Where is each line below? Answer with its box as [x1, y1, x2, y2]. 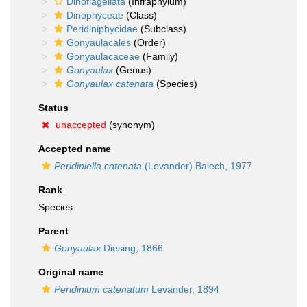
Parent [38, 225, 69, 236]
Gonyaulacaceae [66, 51, 140, 62]
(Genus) [113, 64, 151, 75]
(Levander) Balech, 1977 [142, 160, 252, 171]
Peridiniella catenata [54, 160, 142, 171]
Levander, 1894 [149, 284, 219, 295]
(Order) [131, 37, 166, 48]
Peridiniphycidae [66, 23, 138, 34]
